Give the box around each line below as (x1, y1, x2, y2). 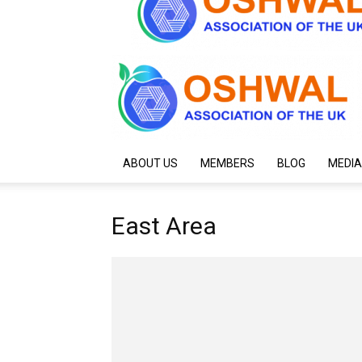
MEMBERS (200, 157, 255, 170)
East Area (112, 212, 217, 240)
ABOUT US (123, 157, 178, 170)
